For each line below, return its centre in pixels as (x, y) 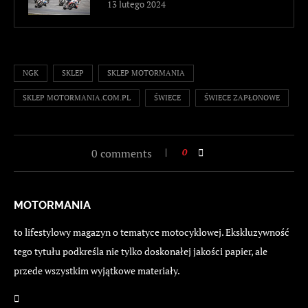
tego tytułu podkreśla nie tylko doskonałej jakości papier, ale (141, 251)
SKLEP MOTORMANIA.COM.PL (77, 97)
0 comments (122, 153)
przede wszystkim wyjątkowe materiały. (97, 270)
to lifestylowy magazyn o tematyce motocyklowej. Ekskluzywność (152, 232)
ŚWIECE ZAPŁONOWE (242, 97)
